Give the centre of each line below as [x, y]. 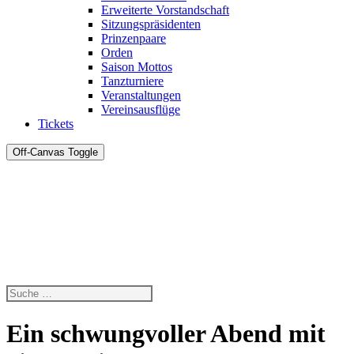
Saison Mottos [137, 67]
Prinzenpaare [134, 39]
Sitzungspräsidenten [151, 24]
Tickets [56, 124]
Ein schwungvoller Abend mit [166, 333]
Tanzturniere [132, 81]
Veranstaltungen [141, 96]
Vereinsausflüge [141, 110]
